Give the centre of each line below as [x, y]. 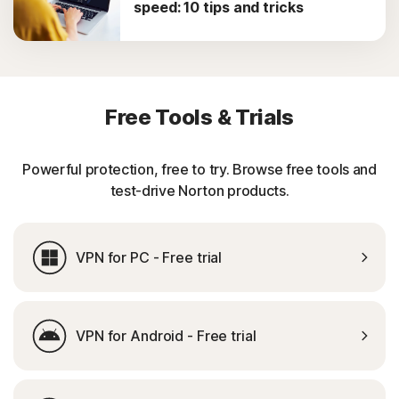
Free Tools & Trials [199, 117]
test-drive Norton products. [199, 191]
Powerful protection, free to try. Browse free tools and [199, 169]
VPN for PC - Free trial [149, 257]
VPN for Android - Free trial [166, 336]
